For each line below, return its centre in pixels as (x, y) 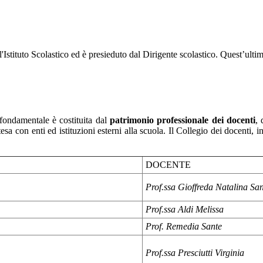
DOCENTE (168, 165)
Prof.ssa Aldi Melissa (185, 210)
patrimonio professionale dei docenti (183, 120)
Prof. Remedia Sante (184, 227)
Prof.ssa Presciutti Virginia (195, 253)
